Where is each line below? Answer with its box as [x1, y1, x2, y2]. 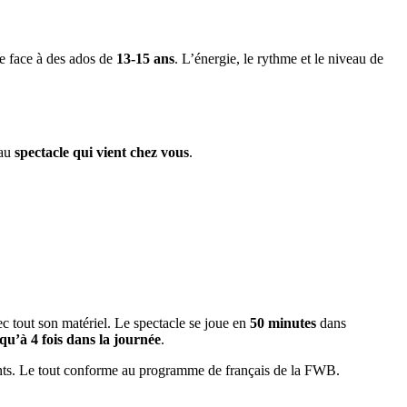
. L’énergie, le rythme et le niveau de [174, 50, 383, 66]
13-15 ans [116, 50, 174, 66]
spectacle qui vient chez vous [15, 144, 189, 160]
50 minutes [250, 314, 316, 331]
